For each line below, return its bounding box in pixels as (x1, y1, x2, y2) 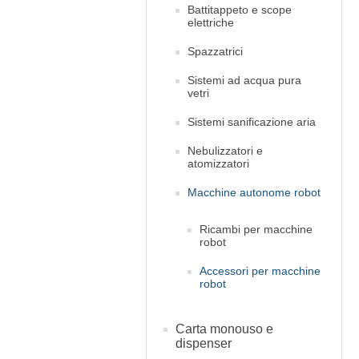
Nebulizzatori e (188, 144, 263, 157)
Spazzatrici (188, 45, 243, 58)
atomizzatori (188, 157, 249, 170)
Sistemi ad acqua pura (188, 74, 301, 87)
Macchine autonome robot (188, 186, 321, 199)
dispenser (175, 337, 232, 350)
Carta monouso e (175, 322, 273, 336)
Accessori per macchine (200, 264, 321, 277)
